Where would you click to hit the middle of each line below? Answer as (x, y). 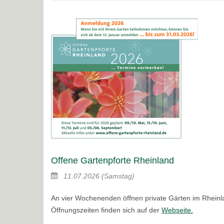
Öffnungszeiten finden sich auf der (106, 210)
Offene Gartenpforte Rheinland (112, 160)
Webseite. (177, 210)
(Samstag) (118, 176)
